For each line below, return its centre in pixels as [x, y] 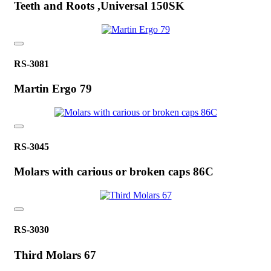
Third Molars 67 [55, 255]
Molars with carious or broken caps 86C [114, 172]
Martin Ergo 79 [53, 89]
